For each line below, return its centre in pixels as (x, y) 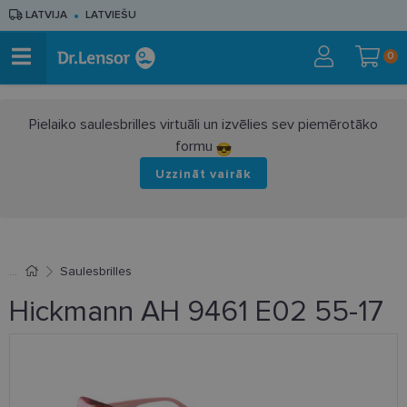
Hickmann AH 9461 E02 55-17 (196, 312)
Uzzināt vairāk (203, 174)
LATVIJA (45, 15)
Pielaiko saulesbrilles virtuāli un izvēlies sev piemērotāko (203, 124)
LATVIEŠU (111, 15)
